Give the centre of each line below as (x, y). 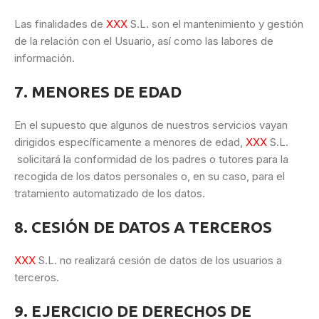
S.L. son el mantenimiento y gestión (215, 24)
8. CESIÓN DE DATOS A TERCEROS (143, 227)
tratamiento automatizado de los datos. (110, 194)
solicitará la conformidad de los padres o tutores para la (151, 159)
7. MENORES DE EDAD (98, 92)
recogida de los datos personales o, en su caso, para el (150, 177)
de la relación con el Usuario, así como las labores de (144, 41)
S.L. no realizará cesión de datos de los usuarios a (159, 261)
